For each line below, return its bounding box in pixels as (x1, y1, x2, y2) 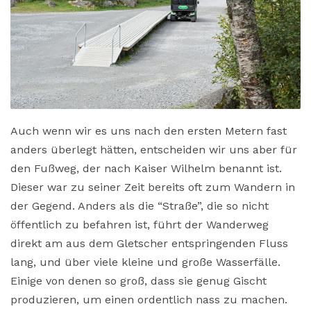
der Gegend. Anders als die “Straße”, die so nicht (10, 199, 269, 212)
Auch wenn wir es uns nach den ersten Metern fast (10, 124, 287, 137)
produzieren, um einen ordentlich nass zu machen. (10, 292, 287, 306)
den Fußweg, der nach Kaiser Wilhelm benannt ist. (10, 161, 282, 175)
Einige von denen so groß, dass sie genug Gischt (10, 274, 267, 287)
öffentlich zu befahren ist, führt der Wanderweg (10, 217, 269, 231)
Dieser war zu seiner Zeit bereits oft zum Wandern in (10, 180, 295, 194)
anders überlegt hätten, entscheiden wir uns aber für (10, 142, 297, 156)
